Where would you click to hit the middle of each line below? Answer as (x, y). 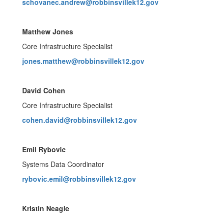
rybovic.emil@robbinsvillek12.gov (79, 179)
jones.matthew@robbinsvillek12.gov (83, 61)
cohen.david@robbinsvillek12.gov (80, 120)
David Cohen (44, 90)
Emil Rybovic (44, 149)
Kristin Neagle (46, 208)
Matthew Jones (48, 31)
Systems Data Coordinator (63, 164)
